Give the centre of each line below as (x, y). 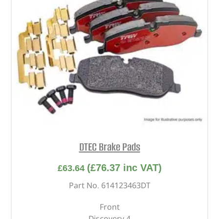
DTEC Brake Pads (109, 147)
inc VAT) (141, 168)
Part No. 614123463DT (109, 186)
